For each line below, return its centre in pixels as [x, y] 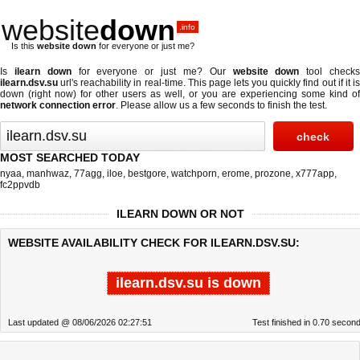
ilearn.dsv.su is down [188, 283]
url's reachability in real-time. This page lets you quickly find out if [202, 83]
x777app [315, 174]
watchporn [194, 174]
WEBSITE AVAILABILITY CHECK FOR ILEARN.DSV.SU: [154, 243]
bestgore [147, 174]
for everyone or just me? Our [152, 72]
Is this [24, 46]
